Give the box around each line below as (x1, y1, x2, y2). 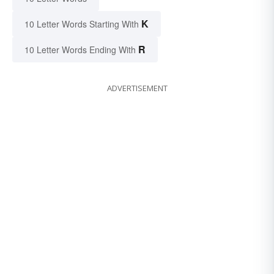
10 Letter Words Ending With (24, 43, 136, 56)
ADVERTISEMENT (106, 83, 168, 94)
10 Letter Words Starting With (24, 18, 139, 31)
